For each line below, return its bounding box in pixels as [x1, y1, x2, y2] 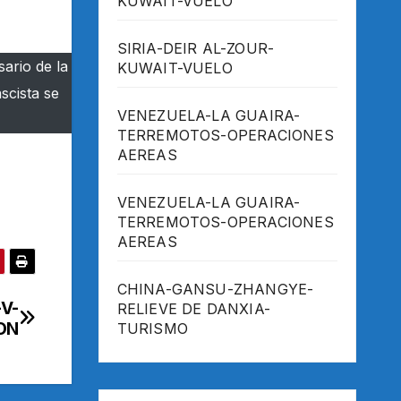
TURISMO [116, 320, 188, 338]
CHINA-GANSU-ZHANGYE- [116, 280, 314, 299]
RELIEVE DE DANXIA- [116, 300, 271, 319]
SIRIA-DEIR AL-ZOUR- [116, 39, 275, 58]
